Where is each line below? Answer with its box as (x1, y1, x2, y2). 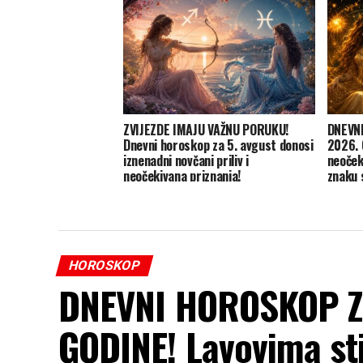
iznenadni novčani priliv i (123, 151, 249, 171)
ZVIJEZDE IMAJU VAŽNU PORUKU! (123, 120, 289, 140)
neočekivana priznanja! (123, 166, 241, 186)
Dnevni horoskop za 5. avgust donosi (123, 135, 314, 156)
